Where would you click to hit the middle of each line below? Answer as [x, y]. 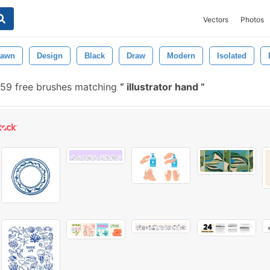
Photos [252, 20]
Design [50, 56]
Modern [181, 56]
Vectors [216, 20]
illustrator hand [162, 87]
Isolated [232, 56]
